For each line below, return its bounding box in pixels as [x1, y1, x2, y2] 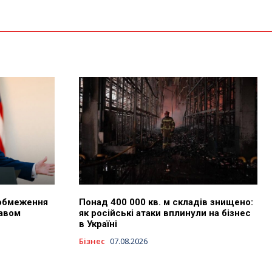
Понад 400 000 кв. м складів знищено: [79, 196, 253, 208]
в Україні [79, 218, 117, 229]
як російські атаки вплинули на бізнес [79, 207, 251, 219]
